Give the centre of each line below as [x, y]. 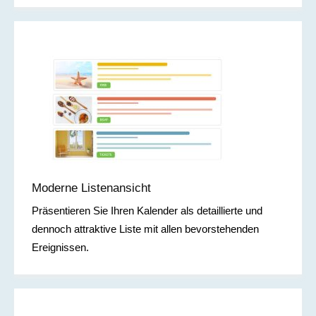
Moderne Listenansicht [91, 188]
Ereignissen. [60, 248]
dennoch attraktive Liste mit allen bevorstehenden [145, 229]
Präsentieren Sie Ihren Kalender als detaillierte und [147, 211]
